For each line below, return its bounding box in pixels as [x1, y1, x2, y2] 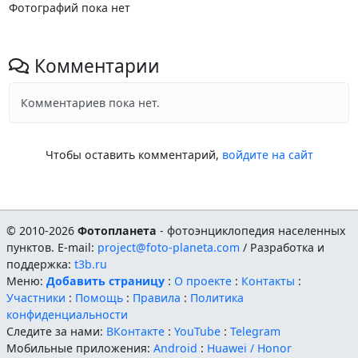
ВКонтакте [106, 323, 165, 339]
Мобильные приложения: [6, 340, 154, 356]
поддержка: [6, 256, 75, 272]
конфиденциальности [6, 306, 129, 322]
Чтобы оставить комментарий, [45, 147, 222, 163]
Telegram [230, 323, 281, 339]
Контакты [241, 272, 296, 288]
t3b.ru [74, 256, 108, 272]
